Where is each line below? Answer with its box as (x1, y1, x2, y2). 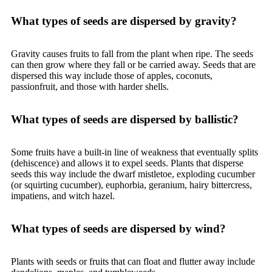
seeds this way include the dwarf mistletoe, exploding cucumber (11, 169, 255, 179)
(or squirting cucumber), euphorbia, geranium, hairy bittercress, (11, 180, 252, 190)
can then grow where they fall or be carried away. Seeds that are (11, 59, 256, 70)
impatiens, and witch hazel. (11, 191, 115, 201)
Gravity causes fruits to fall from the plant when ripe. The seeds (11, 49, 253, 59)
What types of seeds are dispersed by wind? (11, 222, 226, 235)
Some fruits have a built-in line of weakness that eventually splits (11, 147, 258, 157)
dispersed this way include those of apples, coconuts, (11, 70, 212, 81)
